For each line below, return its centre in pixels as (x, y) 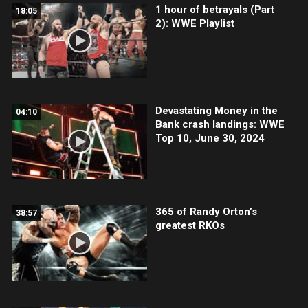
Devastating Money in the (216, 111)
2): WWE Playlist (195, 24)
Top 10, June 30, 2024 (210, 139)
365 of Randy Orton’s (206, 212)
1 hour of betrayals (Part (214, 10)
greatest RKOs (190, 226)
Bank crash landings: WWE (220, 125)
